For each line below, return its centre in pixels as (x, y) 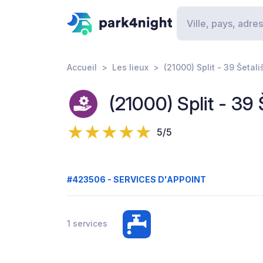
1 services (87, 223)
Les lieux (130, 67)
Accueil (82, 67)
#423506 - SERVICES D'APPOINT (136, 179)
